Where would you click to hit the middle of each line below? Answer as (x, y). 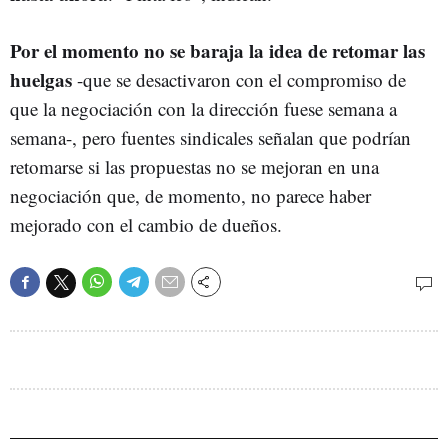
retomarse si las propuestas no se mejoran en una (194, 166)
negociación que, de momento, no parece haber (190, 195)
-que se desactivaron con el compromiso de (239, 79)
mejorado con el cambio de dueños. (146, 224)
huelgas (41, 79)
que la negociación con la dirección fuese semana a (203, 108)
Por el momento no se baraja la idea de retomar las (217, 50)
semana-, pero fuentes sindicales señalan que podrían (210, 137)
